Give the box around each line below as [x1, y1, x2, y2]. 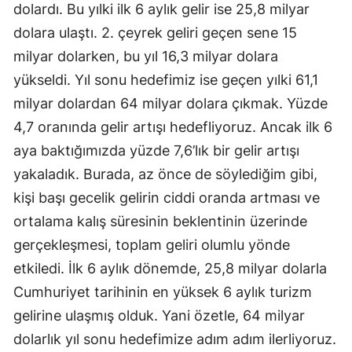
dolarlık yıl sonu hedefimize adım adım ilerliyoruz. [13, 331, 336, 348]
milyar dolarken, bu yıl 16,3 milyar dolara [13, 48, 278, 65]
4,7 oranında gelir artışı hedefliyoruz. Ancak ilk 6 [13, 119, 332, 136]
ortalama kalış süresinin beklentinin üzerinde [13, 213, 307, 230]
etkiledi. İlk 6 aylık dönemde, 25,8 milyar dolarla [13, 260, 327, 277]
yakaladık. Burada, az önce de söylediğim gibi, [13, 166, 317, 183]
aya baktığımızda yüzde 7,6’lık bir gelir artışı [13, 142, 299, 159]
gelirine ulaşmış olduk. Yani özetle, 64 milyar [13, 307, 305, 324]
